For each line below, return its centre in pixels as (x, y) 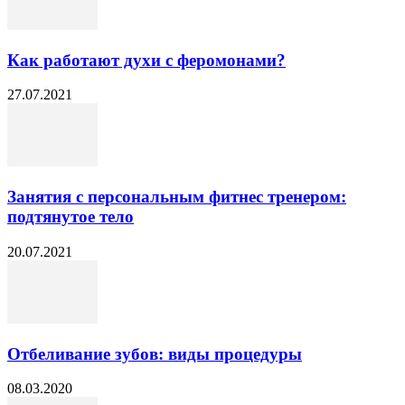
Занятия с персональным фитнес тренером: (177, 197)
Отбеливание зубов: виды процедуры (155, 353)
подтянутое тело (71, 217)
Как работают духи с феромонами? (146, 60)
